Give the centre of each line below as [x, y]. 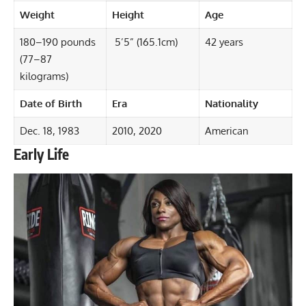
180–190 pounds [57, 42]
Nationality [231, 103]
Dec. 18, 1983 [49, 131]
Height [128, 15]
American [226, 131]
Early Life [41, 154]
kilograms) [44, 76]
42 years [224, 42]
